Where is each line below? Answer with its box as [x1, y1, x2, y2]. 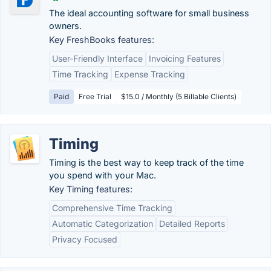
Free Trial [79, 92, 111, 101]
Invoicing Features [149, 53, 221, 64]
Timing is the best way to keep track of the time [49, 157, 244, 168]
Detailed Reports [159, 218, 225, 229]
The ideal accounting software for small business [49, 8, 249, 18]
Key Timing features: [49, 184, 132, 194]
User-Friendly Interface [52, 53, 143, 64]
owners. [49, 21, 82, 31]
